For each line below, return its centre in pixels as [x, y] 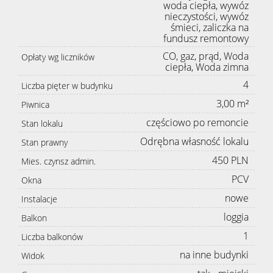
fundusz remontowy [206, 39]
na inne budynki [214, 255]
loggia [236, 217]
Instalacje [39, 199]
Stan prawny [44, 143]
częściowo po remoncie [197, 123]
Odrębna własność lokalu [194, 142]
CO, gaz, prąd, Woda [206, 56]
